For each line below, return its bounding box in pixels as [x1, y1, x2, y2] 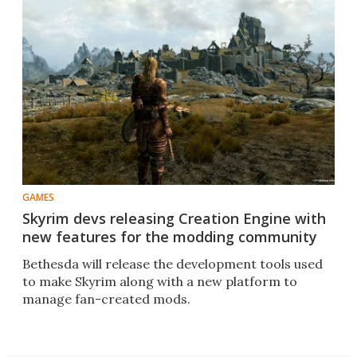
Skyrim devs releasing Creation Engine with [22, 209, 326, 229]
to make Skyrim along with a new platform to [22, 273, 297, 290]
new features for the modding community [22, 227, 317, 247]
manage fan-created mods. [22, 291, 190, 308]
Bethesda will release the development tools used [22, 256, 323, 273]
